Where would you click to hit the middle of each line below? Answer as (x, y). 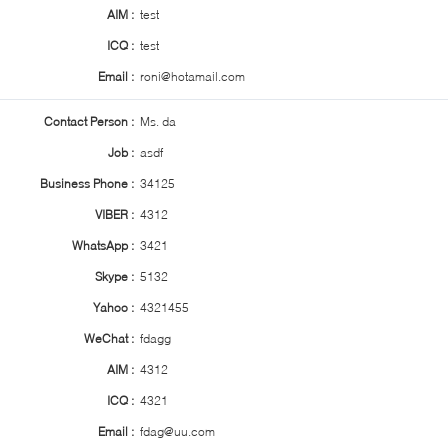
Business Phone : (87, 183)
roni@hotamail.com (192, 76)
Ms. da (158, 121)
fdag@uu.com (177, 431)
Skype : (114, 276)
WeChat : (109, 338)
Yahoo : (113, 307)
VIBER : (114, 214)
